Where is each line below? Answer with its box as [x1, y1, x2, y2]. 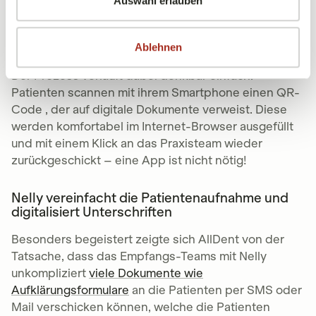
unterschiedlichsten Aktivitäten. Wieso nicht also [11, 11, 280, 25]
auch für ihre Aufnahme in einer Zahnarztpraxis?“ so [11, 28, 295, 42]
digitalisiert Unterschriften [11, 205, 172, 221]
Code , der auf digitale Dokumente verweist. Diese [11, 102, 287, 117]
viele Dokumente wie [89, 266, 203, 281]
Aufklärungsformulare [11, 283, 129, 298]
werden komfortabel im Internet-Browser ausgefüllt [11, 119, 293, 134]
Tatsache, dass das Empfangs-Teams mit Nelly [11, 249, 267, 264]
